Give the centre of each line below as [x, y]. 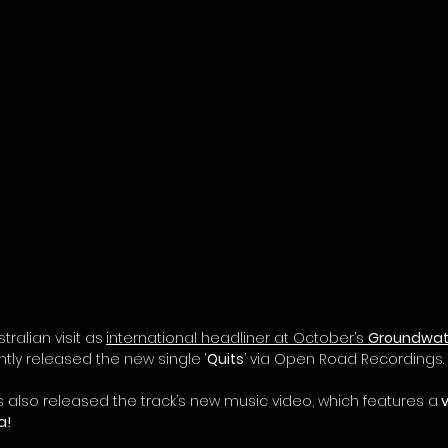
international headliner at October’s [237, 338]
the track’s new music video [212, 401]
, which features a [375, 401]
